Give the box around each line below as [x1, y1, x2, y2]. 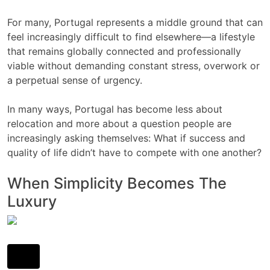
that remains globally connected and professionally [7, 45, 241, 57]
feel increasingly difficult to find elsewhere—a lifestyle [7, 30, 255, 43]
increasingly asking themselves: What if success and [7, 131, 245, 144]
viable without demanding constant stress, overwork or [7, 59, 260, 72]
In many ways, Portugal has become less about [7, 102, 222, 115]
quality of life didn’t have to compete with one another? [7, 146, 262, 159]
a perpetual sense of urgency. [7, 74, 142, 86]
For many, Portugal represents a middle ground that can [7, 16, 263, 28]
